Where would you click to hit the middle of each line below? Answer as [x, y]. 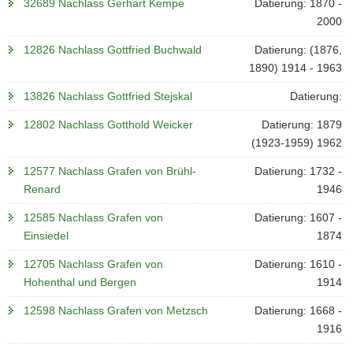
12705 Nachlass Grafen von [93, 264]
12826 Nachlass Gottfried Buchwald [113, 50]
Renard [42, 189]
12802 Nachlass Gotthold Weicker [108, 124]
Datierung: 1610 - [298, 264]
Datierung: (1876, [298, 50]
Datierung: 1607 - [298, 217]
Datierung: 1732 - [298, 171]
